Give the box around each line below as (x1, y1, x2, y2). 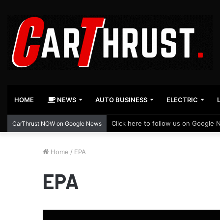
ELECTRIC (166, 96, 198, 104)
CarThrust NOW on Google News (12, 120, 102, 128)
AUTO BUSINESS (95, 96, 147, 104)
